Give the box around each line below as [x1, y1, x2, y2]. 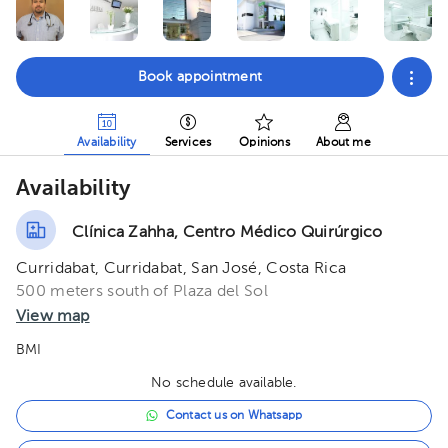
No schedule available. [151, 376, 297, 390]
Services [164, 137, 212, 149]
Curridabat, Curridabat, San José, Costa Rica [16, 261, 347, 277]
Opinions [239, 137, 290, 149]
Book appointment [137, 70, 263, 84]
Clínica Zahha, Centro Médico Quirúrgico [72, 224, 383, 241]
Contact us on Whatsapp [165, 410, 303, 422]
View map [16, 309, 90, 325]
